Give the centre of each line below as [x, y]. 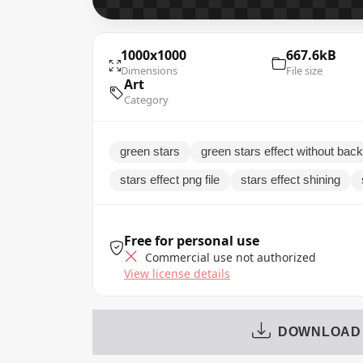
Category [146, 99]
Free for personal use [192, 240]
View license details [177, 273]
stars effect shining [290, 179]
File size [304, 70]
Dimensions [149, 70]
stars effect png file [170, 179]
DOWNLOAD [319, 331]
